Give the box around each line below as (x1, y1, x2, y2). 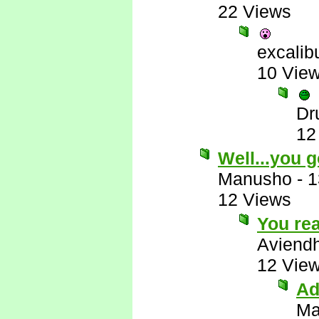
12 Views (218, 189, 291, 209)
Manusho (218, 169, 292, 189)
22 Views (218, 1, 291, 21)
